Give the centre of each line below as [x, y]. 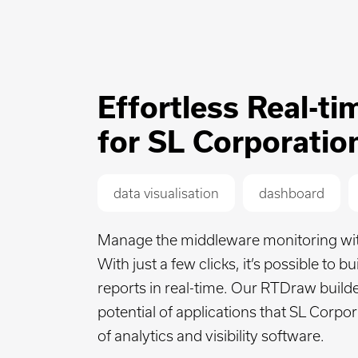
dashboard [292, 193]
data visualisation [166, 193]
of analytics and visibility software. [211, 336]
